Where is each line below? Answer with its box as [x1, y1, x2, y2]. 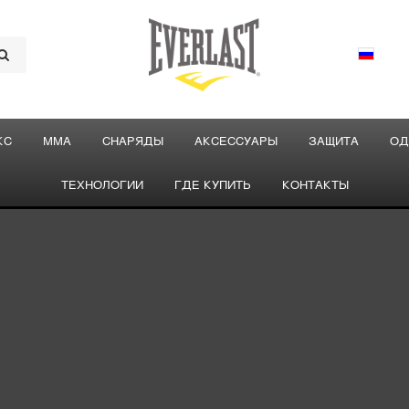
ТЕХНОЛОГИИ [60, 175, 143, 194]
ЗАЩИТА [308, 131, 359, 150]
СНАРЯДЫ [101, 131, 163, 150]
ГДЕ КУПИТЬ [173, 175, 251, 194]
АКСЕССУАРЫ [194, 131, 278, 150]
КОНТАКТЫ [281, 175, 349, 194]
